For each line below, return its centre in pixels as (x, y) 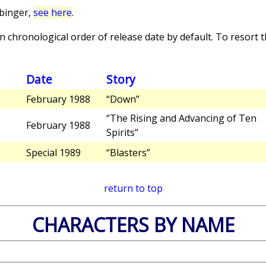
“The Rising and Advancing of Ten (181, 118)
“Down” (123, 99)
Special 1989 (53, 153)
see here (53, 12)
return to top (133, 189)
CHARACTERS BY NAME (133, 225)
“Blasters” (128, 153)
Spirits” (122, 133)
